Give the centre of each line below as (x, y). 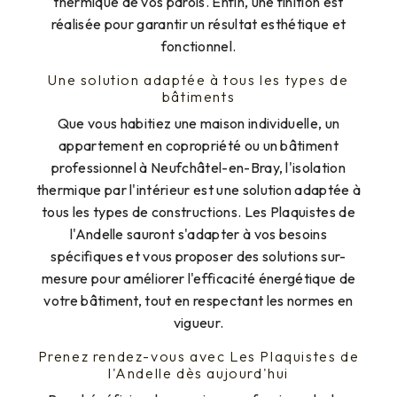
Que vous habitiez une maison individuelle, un (198, 123)
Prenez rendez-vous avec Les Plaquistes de (198, 356)
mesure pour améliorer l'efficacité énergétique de (198, 278)
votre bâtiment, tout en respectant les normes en (198, 300)
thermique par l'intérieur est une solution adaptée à (198, 189)
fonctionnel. (198, 46)
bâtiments (198, 96)
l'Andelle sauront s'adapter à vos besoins (198, 234)
